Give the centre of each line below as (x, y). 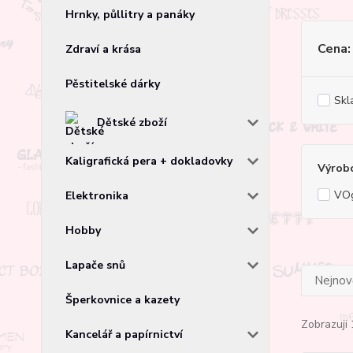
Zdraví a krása (103, 49)
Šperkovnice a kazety (123, 299)
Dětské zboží (132, 122)
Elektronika (97, 195)
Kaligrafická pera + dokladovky (149, 161)
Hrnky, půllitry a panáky (130, 14)
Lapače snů (95, 265)
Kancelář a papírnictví (124, 334)
